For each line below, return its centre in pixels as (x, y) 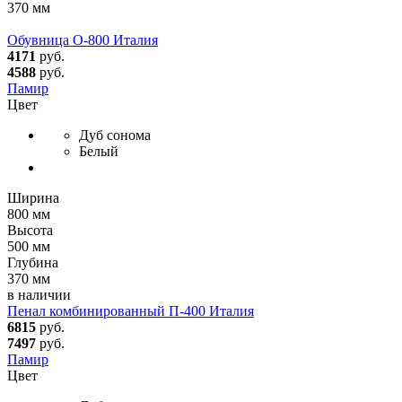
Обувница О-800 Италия (83, 39)
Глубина (33, 262)
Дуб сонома (115, 135)
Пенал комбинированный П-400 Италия (131, 310)
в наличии (39, 294)
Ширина (33, 197)
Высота (30, 230)
